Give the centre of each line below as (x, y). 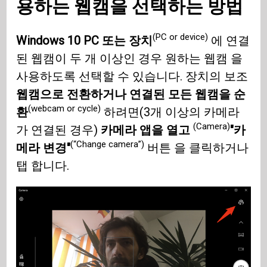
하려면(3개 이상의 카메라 (170, 112)
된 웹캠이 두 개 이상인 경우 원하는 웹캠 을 (130, 58)
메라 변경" (44, 148)
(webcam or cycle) (65, 109)
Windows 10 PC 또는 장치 (85, 40)
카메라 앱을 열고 (147, 130)
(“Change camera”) (108, 145)
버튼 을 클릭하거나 (197, 148)
